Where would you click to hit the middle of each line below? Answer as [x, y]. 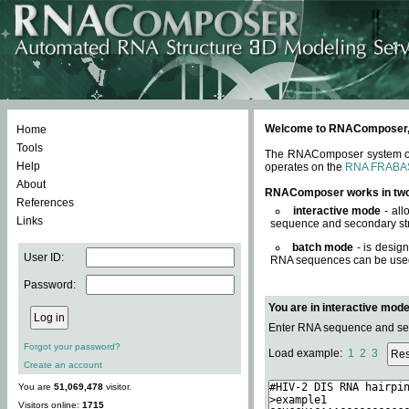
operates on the [305, 167]
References [45, 203]
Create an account [63, 365]
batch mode [323, 247]
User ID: [44, 257]
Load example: [308, 354]
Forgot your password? [72, 346]
